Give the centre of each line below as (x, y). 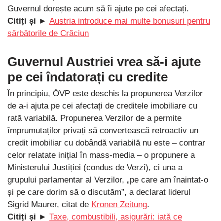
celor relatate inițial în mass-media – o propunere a (101, 155)
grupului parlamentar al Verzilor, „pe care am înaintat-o (108, 180)
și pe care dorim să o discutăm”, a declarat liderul (99, 192)
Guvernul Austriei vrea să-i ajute (104, 62)
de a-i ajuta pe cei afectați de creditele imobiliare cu (102, 106)
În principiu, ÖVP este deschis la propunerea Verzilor (105, 94)
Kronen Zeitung (119, 205)
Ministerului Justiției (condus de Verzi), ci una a (95, 168)
